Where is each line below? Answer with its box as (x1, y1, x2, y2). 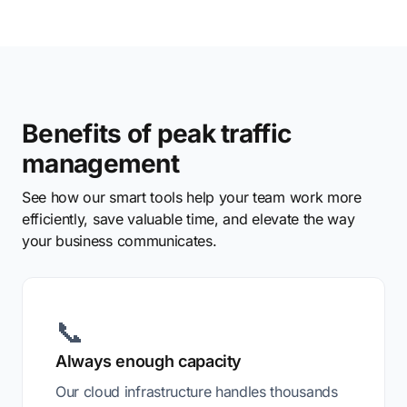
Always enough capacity (55, 352, 243, 371)
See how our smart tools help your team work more (22, 188, 362, 206)
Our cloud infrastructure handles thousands (55, 382, 338, 401)
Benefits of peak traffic (22, 118, 292, 149)
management (22, 148, 180, 179)
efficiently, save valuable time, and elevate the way (22, 210, 355, 228)
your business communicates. (22, 232, 217, 250)
